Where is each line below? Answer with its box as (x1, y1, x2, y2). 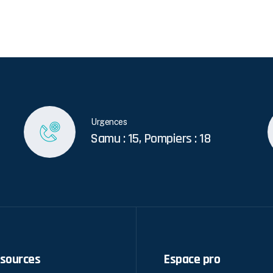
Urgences (91, 117, 127, 127)
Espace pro (164, 250, 220, 268)
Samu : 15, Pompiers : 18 (91, 130, 210, 148)
